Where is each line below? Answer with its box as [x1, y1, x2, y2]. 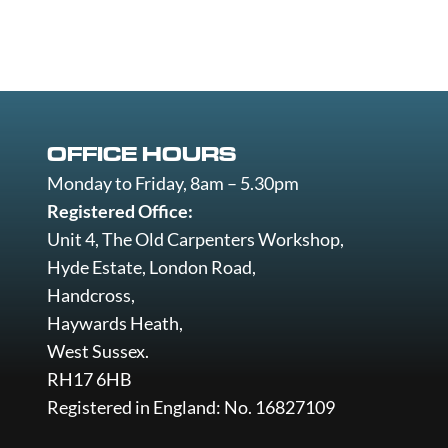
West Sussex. [46, 340, 149, 362]
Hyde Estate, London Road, [46, 256, 256, 278]
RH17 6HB [46, 368, 132, 390]
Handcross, [46, 284, 135, 306]
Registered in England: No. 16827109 [46, 396, 335, 418]
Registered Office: [46, 200, 193, 222]
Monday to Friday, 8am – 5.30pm [46, 172, 299, 194]
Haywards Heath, [46, 312, 183, 334]
